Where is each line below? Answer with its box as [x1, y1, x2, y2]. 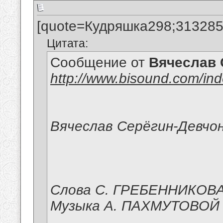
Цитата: [47, 37, 88, 50]
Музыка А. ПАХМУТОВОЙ [50, 198, 220, 214]
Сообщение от [50, 55, 149, 71]
